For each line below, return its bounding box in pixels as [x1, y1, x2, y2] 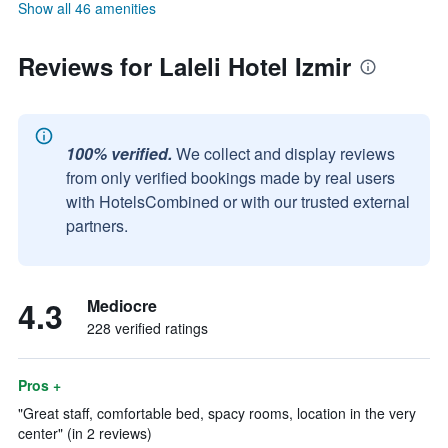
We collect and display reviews [176, 142, 395, 165]
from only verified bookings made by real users [66, 166, 395, 189]
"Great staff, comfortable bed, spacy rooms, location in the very [18, 403, 416, 423]
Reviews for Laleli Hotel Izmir [18, 49, 351, 83]
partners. [66, 214, 128, 237]
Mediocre [87, 294, 157, 317]
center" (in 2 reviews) [18, 423, 152, 443]
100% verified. [66, 142, 172, 165]
